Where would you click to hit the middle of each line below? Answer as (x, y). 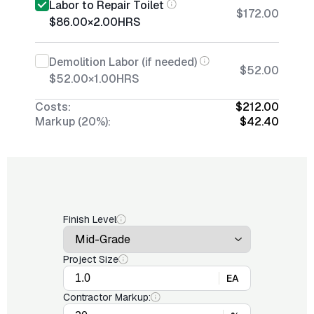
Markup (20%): (73, 122)
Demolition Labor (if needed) (123, 62)
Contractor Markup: (107, 297)
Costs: (53, 107)
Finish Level (90, 219)
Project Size (91, 259)
